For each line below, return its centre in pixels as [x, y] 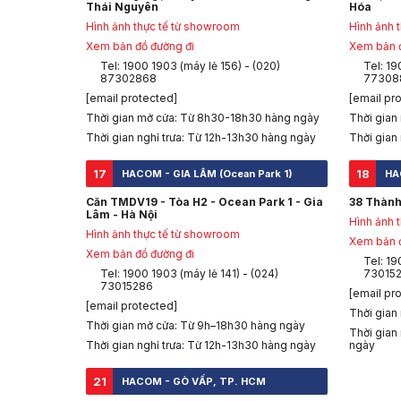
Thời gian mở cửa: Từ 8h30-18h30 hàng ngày [203, 118]
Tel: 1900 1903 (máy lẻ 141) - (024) [189, 274]
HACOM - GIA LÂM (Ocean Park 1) [207, 174]
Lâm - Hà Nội [122, 215]
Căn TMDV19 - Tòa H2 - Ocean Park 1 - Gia [205, 202]
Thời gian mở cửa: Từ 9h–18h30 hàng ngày [196, 326]
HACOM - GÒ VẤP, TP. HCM [194, 382]
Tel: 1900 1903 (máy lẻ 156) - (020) [190, 66]
